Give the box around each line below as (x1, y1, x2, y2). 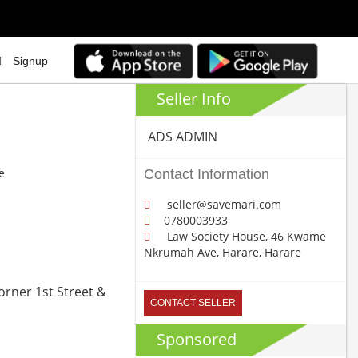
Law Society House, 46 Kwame (164, 229, 327, 245)
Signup (13, 54, 49, 67)
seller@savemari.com (164, 197, 282, 213)
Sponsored (157, 328, 237, 351)
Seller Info (157, 88, 232, 110)
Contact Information (144, 166, 270, 183)
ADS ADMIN (148, 128, 218, 146)
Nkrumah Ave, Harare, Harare (144, 245, 302, 261)
